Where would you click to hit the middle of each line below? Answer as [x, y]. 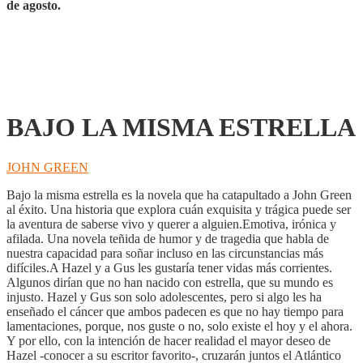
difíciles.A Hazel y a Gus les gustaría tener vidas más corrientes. [169, 267]
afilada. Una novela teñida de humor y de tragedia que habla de [168, 238]
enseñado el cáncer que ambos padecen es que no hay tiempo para [175, 311]
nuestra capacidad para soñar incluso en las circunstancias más [165, 253]
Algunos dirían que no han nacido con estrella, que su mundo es [170, 282]
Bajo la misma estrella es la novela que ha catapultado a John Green [179, 194]
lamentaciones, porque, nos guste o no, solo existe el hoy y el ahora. [179, 326]
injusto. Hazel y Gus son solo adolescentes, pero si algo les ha [164, 297]
